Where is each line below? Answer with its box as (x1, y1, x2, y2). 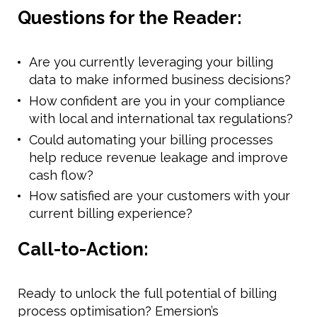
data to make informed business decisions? (29, 72, 291, 88)
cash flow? (29, 167, 93, 183)
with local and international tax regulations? (29, 110, 293, 126)
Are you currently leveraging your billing (29, 54, 273, 70)
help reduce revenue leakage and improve (29, 149, 288, 165)
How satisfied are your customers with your (29, 188, 290, 204)
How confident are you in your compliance (29, 93, 285, 108)
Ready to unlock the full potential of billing (18, 286, 277, 301)
